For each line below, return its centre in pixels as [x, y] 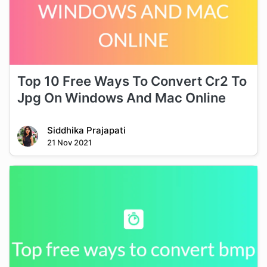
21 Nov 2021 [69, 142]
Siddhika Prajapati [86, 130]
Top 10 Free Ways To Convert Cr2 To [132, 81]
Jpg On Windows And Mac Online [121, 97]
